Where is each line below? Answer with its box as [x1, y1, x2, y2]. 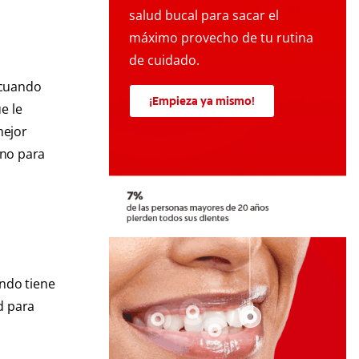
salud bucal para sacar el [129, 6, 279, 25]
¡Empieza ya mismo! [149, 94, 255, 109]
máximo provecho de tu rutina [129, 29, 313, 47]
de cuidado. [129, 51, 200, 70]
